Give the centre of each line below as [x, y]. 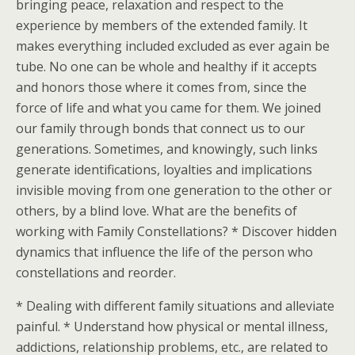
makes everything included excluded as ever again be [173, 46]
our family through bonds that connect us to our [160, 128]
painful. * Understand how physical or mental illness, [172, 326]
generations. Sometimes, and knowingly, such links [167, 149]
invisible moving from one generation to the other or [174, 190]
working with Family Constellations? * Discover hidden [176, 231]
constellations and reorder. [96, 273]
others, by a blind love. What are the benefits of [157, 211]
